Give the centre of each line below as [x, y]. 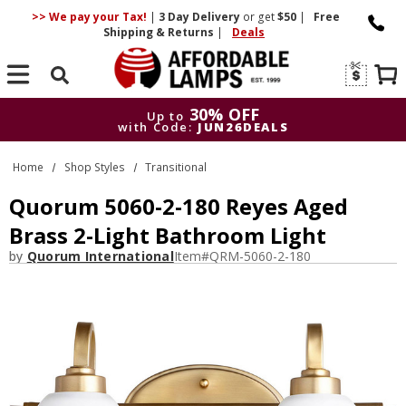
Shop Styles [94, 167]
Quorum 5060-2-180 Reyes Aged [179, 207]
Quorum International [100, 256]
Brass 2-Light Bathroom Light [168, 236]
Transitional [176, 167]
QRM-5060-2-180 [260, 256]
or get [258, 17]
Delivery [216, 17]
